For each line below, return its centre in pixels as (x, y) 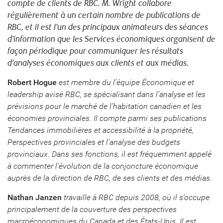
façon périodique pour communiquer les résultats (95, 51)
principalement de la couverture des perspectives (92, 209)
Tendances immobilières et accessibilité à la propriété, (101, 130)
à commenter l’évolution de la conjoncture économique (103, 166)
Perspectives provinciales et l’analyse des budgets (94, 142)
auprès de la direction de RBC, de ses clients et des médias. (110, 178)
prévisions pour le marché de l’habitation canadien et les (105, 106)
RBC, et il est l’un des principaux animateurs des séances (108, 27)
